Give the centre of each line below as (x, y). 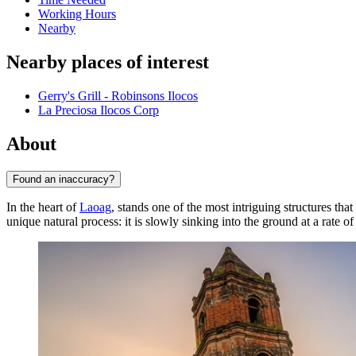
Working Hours (77, 14)
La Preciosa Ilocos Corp (99, 110)
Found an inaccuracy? (64, 179)
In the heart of (43, 207)
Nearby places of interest (108, 62)
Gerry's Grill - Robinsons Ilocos (118, 96)
